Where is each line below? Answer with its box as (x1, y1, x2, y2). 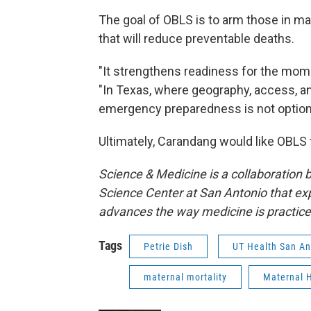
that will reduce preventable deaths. (99, 31, 294, 46)
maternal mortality (144, 271, 227, 283)
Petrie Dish (144, 241, 193, 252)
